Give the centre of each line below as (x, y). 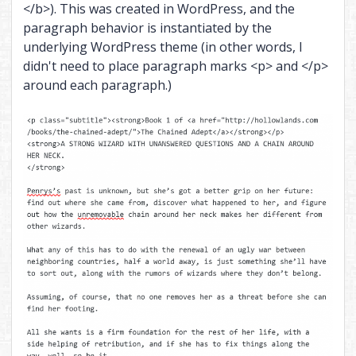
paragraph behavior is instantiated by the (147, 28)
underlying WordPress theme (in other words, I (163, 47)
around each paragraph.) (97, 85)
